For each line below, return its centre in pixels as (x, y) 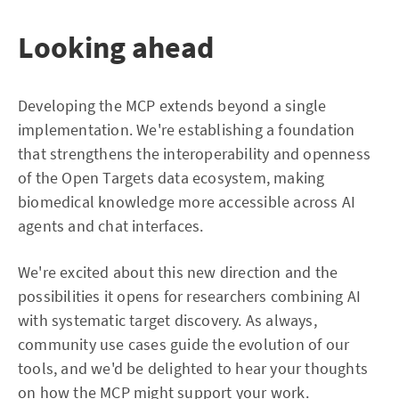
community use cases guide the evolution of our (184, 344)
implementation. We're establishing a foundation (187, 129)
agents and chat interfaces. (113, 225)
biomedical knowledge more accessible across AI (187, 201)
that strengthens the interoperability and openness (195, 153)
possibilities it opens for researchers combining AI (190, 296)
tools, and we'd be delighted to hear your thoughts (193, 368)
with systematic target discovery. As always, (167, 320)
